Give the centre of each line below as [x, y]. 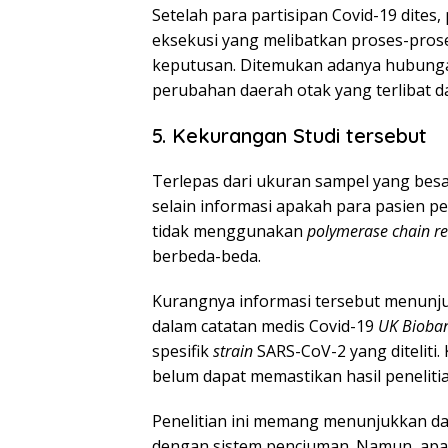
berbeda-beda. [206, 255]
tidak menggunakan [229, 230]
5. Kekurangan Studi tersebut [289, 135]
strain [235, 350]
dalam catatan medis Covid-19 [265, 325]
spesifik [182, 350]
